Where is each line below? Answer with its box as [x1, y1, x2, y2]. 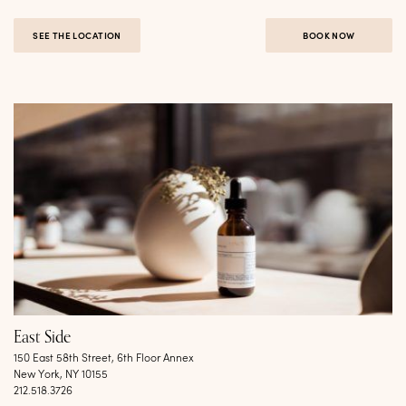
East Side [14, 329, 71, 346]
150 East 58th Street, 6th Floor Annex [14, 353, 194, 364]
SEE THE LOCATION [33, 32, 121, 41]
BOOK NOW [303, 32, 355, 41]
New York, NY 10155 [14, 369, 108, 381]
